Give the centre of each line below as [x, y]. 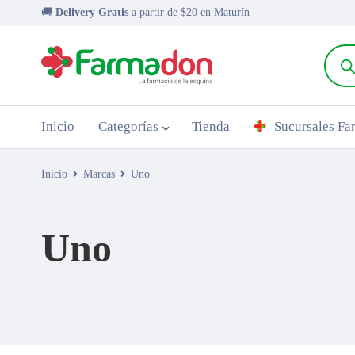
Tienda [211, 126]
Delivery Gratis [94, 12]
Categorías [128, 126]
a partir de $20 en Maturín [191, 12]
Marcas [99, 174]
